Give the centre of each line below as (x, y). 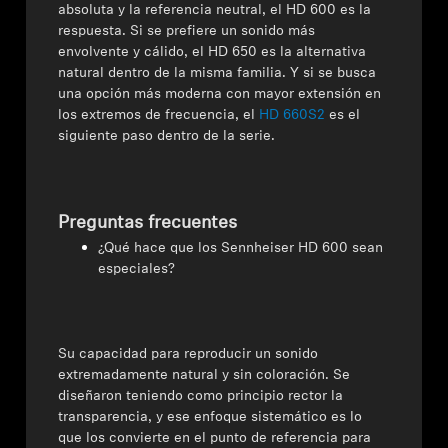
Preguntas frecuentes (148, 223)
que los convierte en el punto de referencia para (215, 438)
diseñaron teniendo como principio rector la (201, 396)
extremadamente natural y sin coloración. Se (204, 375)
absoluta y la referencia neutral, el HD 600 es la (215, 10)
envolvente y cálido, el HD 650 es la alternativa (212, 52)
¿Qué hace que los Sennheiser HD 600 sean (241, 248)
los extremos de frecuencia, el (159, 115)
